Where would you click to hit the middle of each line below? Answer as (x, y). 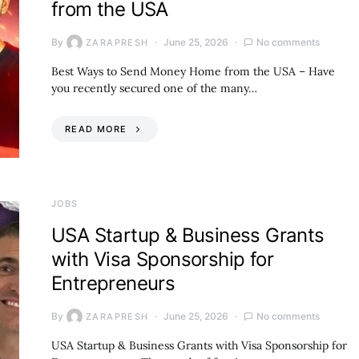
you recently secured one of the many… (154, 88)
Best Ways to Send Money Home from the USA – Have (193, 71)
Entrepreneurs (113, 283)
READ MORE (96, 129)
